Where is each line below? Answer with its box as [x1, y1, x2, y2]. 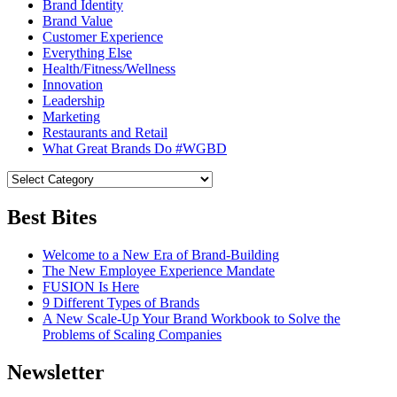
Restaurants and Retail [43, 125, 167, 141]
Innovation [43, 77, 103, 93]
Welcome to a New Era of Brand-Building [43, 247, 279, 263]
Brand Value [43, 13, 113, 29]
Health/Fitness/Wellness [43, 61, 175, 77]
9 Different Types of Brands [43, 295, 199, 311]
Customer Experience [43, 29, 163, 45]
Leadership [43, 93, 105, 109]
